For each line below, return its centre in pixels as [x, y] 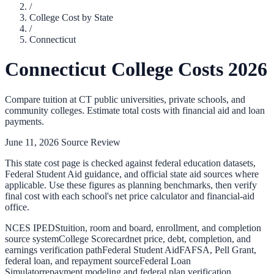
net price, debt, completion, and [190, 239]
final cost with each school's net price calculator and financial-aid [130, 196]
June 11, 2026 [32, 142]
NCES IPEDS [33, 228]
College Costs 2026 [187, 69]
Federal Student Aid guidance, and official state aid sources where [132, 174]
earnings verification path [54, 250]
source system [32, 239]
